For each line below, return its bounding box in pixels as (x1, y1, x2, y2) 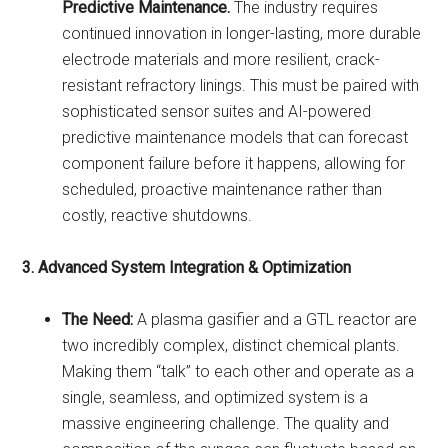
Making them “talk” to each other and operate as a (62, 361, 415, 381)
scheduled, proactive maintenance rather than (62, 179, 383, 199)
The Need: (62, 309, 134, 329)
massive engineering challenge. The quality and (62, 413, 390, 433)
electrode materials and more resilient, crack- (62, 49, 381, 69)
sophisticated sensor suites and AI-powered (62, 101, 372, 121)
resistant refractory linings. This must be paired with (62, 75, 420, 95)
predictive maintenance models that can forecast (62, 127, 409, 147)
